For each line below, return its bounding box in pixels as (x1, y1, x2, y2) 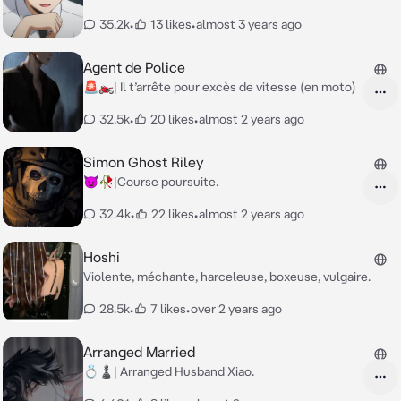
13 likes (150, 17, 192, 31)
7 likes (150, 302, 186, 316)
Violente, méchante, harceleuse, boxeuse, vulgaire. (83, 269, 371, 284)
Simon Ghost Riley (83, 154, 204, 170)
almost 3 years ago (196, 17, 302, 31)
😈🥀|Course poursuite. (83, 175, 218, 189)
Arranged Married (83, 344, 195, 360)
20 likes (150, 112, 194, 126)
